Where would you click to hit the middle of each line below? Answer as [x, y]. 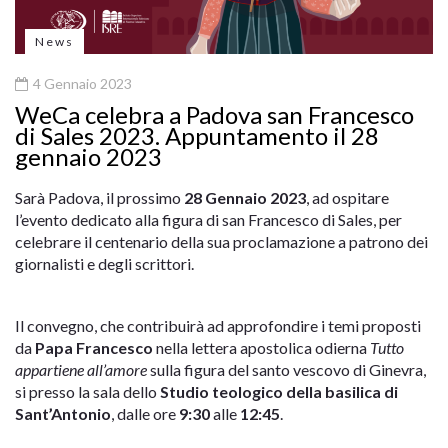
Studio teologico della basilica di [279, 392]
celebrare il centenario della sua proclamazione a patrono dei [221, 242]
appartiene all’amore [81, 370]
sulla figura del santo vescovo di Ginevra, [286, 370]
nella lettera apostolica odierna [261, 348]
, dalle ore [145, 414]
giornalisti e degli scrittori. [104, 264]
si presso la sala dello [87, 392]
